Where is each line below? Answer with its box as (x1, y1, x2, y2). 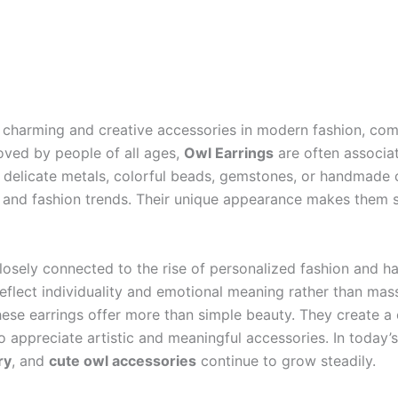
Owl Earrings (184, 144, 274, 162)
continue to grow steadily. (196, 351, 376, 370)
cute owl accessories (49, 351, 196, 370)
